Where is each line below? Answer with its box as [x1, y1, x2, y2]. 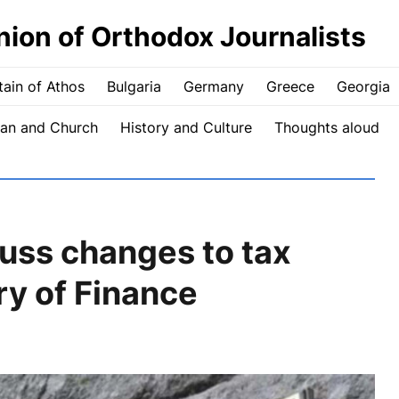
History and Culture [119, 118, 252, 136]
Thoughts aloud [273, 118, 379, 136]
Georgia [336, 77, 390, 95]
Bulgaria [106, 77, 161, 95]
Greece [265, 77, 314, 95]
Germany [183, 77, 244, 95]
